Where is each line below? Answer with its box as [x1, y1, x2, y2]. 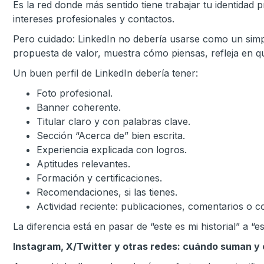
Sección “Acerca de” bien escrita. [37, 130, 185, 141]
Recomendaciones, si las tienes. [37, 186, 177, 198]
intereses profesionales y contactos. [13, 13, 174, 25]
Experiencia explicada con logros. [37, 144, 187, 156]
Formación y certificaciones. [37, 172, 162, 184]
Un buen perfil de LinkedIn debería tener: [13, 67, 198, 79]
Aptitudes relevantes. [37, 158, 130, 170]
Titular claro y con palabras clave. [37, 115, 190, 127]
